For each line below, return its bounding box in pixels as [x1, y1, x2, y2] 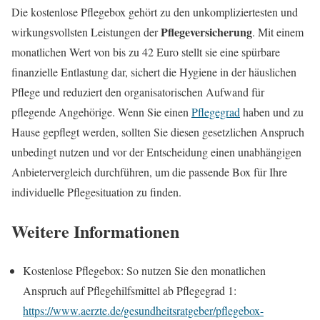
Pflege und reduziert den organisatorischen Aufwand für [11, 84, 264, 100]
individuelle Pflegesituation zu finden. [11, 184, 181, 200]
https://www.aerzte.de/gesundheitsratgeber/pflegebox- [23, 302, 264, 318]
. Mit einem [252, 24, 304, 40]
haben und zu [240, 104, 304, 120]
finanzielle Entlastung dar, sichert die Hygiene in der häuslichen [11, 64, 296, 80]
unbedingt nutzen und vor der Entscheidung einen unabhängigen [11, 144, 301, 160]
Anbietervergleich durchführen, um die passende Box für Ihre [11, 164, 287, 180]
